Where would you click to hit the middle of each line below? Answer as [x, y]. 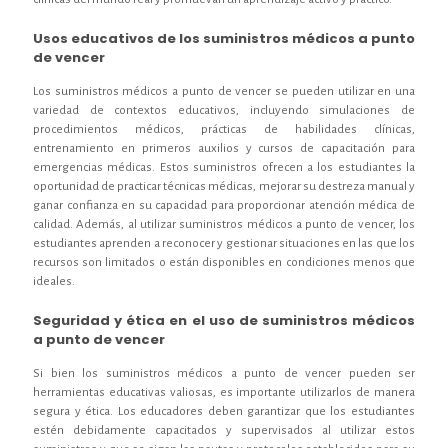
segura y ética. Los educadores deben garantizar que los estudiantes [224, 411]
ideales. [54, 281]
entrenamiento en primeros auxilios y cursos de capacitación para [224, 148]
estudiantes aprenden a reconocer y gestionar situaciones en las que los [224, 243]
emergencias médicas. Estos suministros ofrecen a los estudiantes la [224, 167]
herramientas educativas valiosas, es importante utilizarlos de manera [224, 392]
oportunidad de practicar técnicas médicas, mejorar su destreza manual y [224, 186]
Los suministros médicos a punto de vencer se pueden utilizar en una [224, 91]
